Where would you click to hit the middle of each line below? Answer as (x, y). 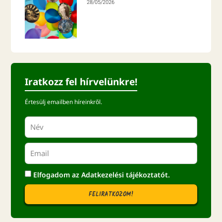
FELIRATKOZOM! (111, 194)
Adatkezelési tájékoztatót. (126, 175)
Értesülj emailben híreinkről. (64, 102)
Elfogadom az (57, 175)
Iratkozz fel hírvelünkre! (81, 82)
